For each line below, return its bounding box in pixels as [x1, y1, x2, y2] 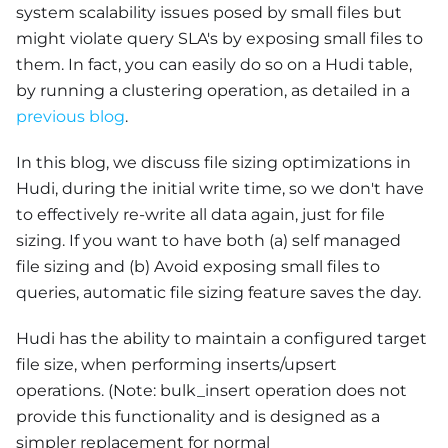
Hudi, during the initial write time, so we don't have [16, 179, 424, 198]
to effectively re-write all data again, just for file [16, 205, 385, 224]
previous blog [16, 107, 125, 126]
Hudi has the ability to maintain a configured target [16, 329, 427, 348]
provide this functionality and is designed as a [16, 407, 380, 426]
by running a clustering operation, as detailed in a [16, 81, 410, 100]
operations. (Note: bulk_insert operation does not [16, 381, 407, 400]
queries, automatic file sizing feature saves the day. [16, 283, 421, 302]
